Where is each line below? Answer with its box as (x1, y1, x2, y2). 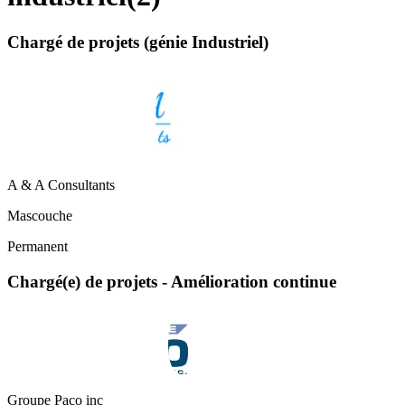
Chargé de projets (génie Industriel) (7, 32, 268, 52)
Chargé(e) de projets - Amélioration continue (7, 272, 336, 292)
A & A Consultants (7, 177, 115, 193)
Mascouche (7, 208, 72, 224)
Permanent (7, 239, 68, 255)
